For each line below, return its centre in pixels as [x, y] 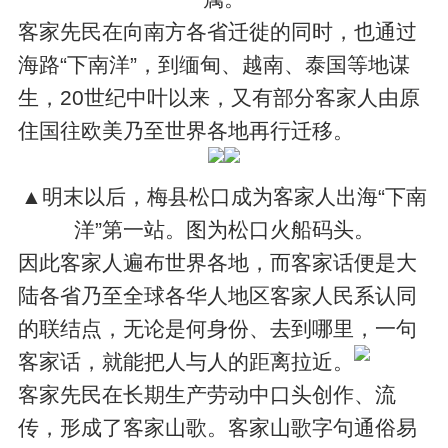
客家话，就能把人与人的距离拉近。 [186, 361]
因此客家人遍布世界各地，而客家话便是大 [218, 262]
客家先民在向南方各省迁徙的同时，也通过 [218, 31]
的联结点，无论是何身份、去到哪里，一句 [218, 328]
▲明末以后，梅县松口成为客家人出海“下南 [224, 196]
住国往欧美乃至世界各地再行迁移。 [186, 130]
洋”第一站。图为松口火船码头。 [224, 229]
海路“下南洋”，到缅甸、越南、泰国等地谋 [214, 64]
